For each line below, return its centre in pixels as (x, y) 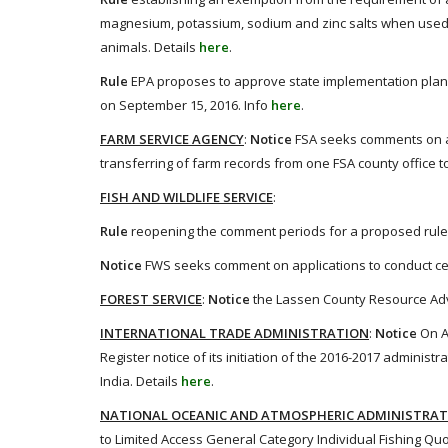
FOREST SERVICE (151, 299)
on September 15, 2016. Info (185, 105)
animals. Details (149, 47)
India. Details (140, 381)
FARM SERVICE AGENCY (172, 139)
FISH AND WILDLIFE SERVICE (186, 197)
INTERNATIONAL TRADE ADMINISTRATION (234, 333)
